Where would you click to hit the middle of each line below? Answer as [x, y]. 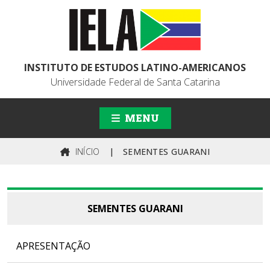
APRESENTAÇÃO [53, 246]
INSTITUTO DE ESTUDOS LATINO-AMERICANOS [135, 67]
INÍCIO [86, 152]
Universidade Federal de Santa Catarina [135, 82]
